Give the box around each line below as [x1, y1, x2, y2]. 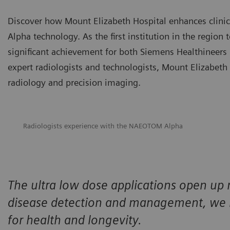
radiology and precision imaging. [8, 76, 141, 88]
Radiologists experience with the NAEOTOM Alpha [23, 121, 183, 130]
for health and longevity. [8, 212, 142, 227]
